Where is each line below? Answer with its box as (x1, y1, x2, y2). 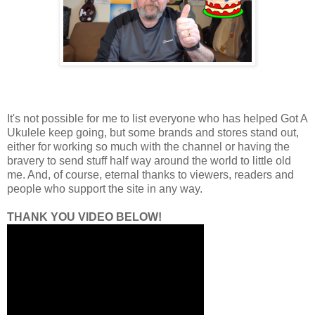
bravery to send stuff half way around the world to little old (7, 155, 291, 167)
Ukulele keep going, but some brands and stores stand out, (7, 127, 299, 139)
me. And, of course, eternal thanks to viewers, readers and (7, 169, 294, 181)
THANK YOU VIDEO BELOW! (7, 211, 162, 224)
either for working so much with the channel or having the (7, 141, 290, 153)
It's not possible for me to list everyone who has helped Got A (7, 112, 307, 125)
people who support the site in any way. (7, 183, 202, 195)
